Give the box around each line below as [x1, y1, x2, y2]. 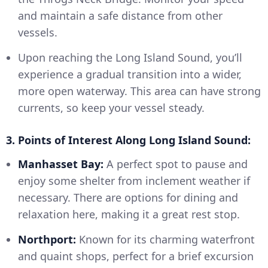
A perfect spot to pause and [103, 157, 248, 172]
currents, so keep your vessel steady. [18, 100, 205, 115]
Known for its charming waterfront [76, 232, 255, 247]
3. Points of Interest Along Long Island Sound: [6, 133, 251, 148]
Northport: [18, 232, 76, 247]
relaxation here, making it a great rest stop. [18, 207, 240, 222]
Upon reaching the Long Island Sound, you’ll [18, 50, 242, 65]
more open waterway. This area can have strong [18, 84, 261, 99]
